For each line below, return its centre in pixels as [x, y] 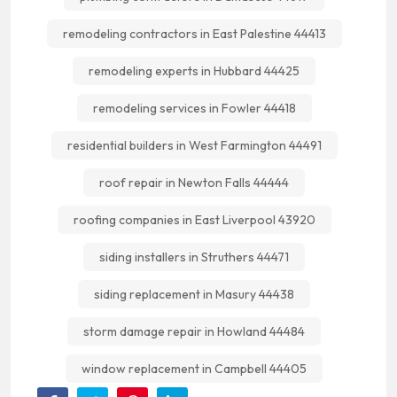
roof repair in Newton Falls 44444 [194, 183]
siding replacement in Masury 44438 [194, 294]
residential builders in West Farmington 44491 [194, 145]
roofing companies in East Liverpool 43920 [194, 220]
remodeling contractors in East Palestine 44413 [194, 34]
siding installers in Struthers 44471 [194, 257]
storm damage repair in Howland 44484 [194, 331]
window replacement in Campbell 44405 [194, 369]
